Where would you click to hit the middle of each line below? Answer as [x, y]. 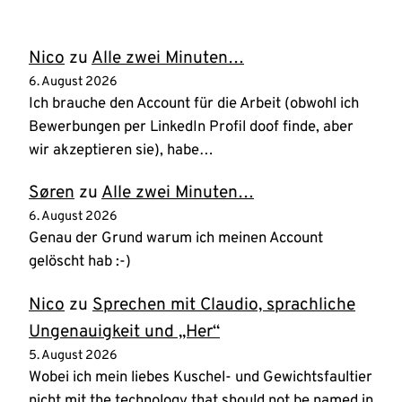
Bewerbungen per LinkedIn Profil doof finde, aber [191, 127]
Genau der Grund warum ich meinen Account [176, 239]
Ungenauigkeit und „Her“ [124, 332]
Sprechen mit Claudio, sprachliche [224, 305]
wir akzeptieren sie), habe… [121, 151]
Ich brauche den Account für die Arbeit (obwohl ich [194, 104]
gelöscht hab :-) [80, 262]
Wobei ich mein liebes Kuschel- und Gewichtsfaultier [201, 377]
